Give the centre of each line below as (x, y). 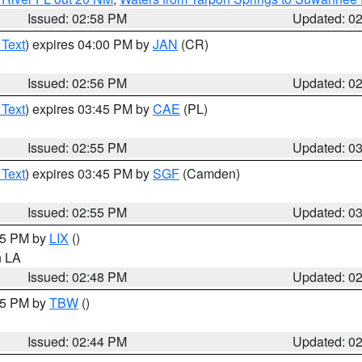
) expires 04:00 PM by (89, 44)
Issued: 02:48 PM (78, 277)
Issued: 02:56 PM (78, 83)
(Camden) (210, 173)
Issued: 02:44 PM (78, 341)
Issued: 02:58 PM (78, 18)
